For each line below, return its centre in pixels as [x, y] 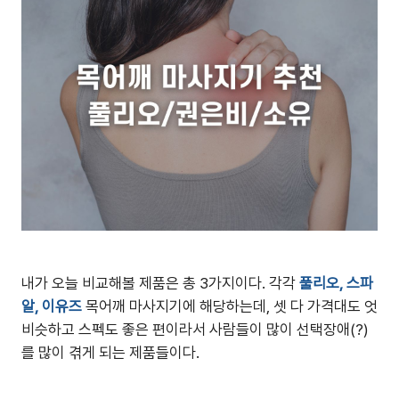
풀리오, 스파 [336, 283]
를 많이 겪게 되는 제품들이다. [110, 353]
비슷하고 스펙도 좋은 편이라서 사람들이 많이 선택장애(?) [195, 330]
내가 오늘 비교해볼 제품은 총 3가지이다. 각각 [159, 283]
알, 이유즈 [53, 306]
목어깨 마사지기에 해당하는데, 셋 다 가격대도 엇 [232, 306]
